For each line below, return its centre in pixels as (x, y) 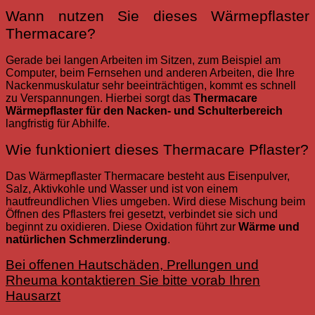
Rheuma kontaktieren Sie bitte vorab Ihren (133, 281)
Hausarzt (33, 296)
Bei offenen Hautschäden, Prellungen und (132, 265)
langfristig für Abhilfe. (58, 124)
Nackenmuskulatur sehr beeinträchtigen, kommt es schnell (151, 86)
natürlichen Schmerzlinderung (86, 240)
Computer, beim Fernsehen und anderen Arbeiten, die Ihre (150, 73)
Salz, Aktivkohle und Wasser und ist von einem (122, 189)
